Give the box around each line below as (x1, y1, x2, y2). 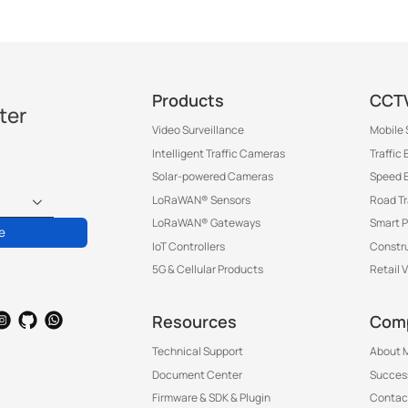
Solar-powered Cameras (152, 168, 273, 185)
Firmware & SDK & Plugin (152, 390, 270, 405)
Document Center (152, 366, 242, 382)
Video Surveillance (152, 122, 244, 138)
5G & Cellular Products (152, 261, 263, 278)
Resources (152, 310, 237, 332)
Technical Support (152, 343, 243, 359)
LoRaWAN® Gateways (152, 215, 260, 231)
